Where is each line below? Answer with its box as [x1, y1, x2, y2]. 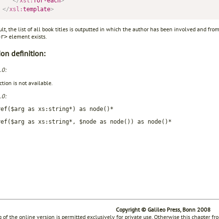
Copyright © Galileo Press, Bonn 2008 [116, 205, 211, 213]
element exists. [7, 33, 47, 41]
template [22, 6, 50, 13]
